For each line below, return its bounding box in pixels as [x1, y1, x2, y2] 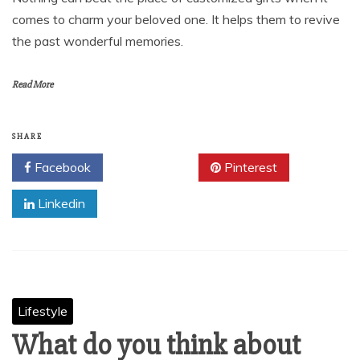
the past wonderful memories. [12, 33, 183, 49]
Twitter [133, 159, 179, 175]
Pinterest [221, 159, 277, 175]
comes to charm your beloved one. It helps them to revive [12, 11, 340, 27]
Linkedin [35, 195, 85, 211]
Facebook [31, 159, 91, 175]
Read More [12, 79, 53, 91]
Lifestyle [18, 303, 67, 319]
